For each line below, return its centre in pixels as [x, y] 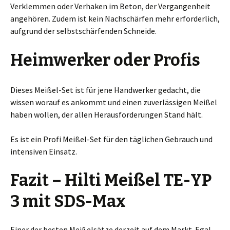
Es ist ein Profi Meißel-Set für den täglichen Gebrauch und [111, 139]
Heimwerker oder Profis [105, 60]
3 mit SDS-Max [68, 201]
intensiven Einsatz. [44, 151]
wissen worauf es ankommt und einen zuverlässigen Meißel [114, 102]
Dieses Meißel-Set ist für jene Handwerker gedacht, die [106, 90]
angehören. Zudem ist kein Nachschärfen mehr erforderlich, [115, 18]
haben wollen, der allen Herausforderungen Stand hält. [107, 114]
